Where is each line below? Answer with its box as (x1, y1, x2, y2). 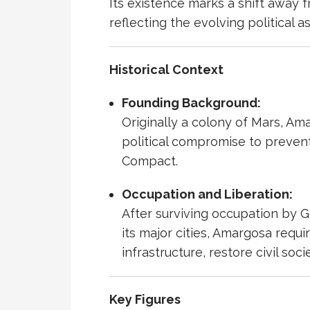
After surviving (121, 206, 212, 221)
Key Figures (109, 292, 181, 307)
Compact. (121, 154, 178, 169)
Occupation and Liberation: (121, 187, 293, 202)
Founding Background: (121, 95, 261, 111)
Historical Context (109, 62, 224, 77)
